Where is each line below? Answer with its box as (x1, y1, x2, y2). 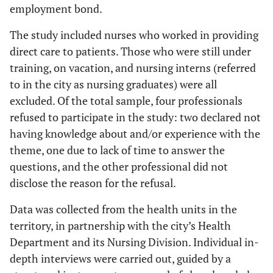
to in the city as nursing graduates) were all (10, 76, 217, 91)
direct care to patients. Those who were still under (10, 43, 251, 58)
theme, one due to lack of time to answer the (10, 142, 225, 157)
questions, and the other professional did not (10, 158, 228, 174)
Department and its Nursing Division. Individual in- (10, 234, 259, 249)
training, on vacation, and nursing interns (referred (10, 60, 256, 75)
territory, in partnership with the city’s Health (10, 218, 231, 233)
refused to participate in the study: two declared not (10, 109, 261, 124)
